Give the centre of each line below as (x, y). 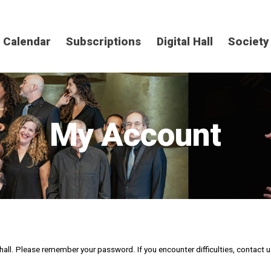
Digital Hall (184, 42)
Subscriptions (104, 42)
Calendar (27, 42)
